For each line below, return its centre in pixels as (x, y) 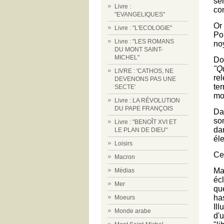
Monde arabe (133, 211)
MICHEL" (127, 57)
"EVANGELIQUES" (140, 14)
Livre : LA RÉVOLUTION (147, 100)
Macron (125, 157)
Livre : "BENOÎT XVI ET (145, 122)
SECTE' (125, 87)
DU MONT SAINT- (139, 49)
